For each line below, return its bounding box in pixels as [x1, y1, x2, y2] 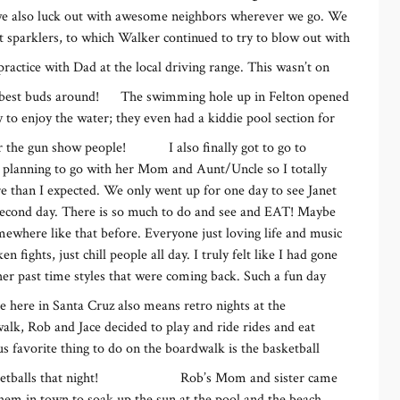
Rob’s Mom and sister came [180, 369, 337, 387]
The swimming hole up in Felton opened [121, 87, 349, 106]
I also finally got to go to [169, 138, 306, 157]
